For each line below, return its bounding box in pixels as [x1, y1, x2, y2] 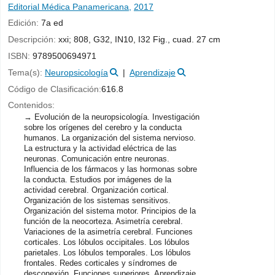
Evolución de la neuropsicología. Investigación [34, 112, 199, 122]
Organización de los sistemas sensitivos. [23, 196, 171, 206]
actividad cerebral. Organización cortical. [23, 185, 169, 195]
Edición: [8, 18, 41, 28]
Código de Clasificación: [8, 84, 101, 94]
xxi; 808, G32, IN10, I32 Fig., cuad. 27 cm [58, 35, 220, 45]
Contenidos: [8, 101, 55, 110]
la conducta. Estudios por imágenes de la [23, 175, 171, 185]
